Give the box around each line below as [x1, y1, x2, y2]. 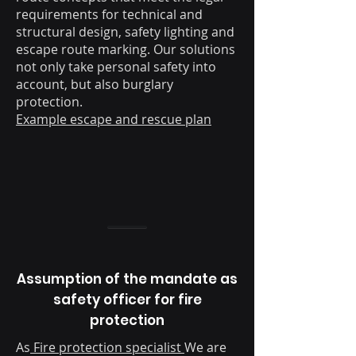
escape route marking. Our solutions [16, 41, 235, 59]
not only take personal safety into [16, 58, 216, 76]
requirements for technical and [16, 6, 203, 24]
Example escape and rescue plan [16, 110, 211, 129]
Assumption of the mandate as [17, 269, 238, 289]
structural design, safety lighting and [16, 23, 234, 41]
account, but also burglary [16, 75, 173, 94]
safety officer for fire [52, 290, 202, 310]
